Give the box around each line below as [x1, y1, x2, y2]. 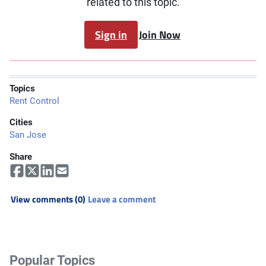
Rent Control [9, 95, 59, 106]
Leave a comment [88, 192, 156, 207]
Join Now [139, 26, 180, 43]
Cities [9, 117, 33, 128]
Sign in [95, 26, 127, 43]
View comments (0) [11, 192, 85, 207]
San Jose [9, 129, 46, 141]
